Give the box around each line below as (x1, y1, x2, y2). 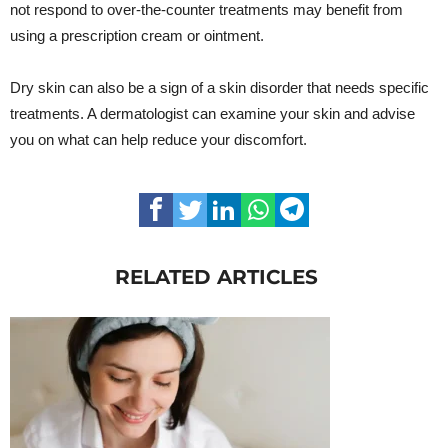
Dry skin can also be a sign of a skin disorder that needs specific (10, 78, 429, 96)
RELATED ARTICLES (115, 264, 318, 289)
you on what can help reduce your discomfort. (10, 130, 307, 148)
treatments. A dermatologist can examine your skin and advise (10, 104, 415, 122)
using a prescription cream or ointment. (10, 26, 264, 44)
